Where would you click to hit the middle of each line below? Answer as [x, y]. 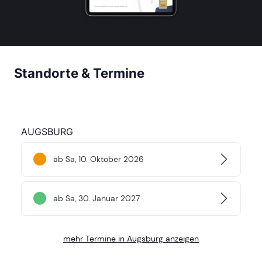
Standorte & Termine [79, 73]
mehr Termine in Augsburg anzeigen [131, 238]
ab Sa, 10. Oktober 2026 [99, 159]
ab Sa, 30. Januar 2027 [96, 199]
